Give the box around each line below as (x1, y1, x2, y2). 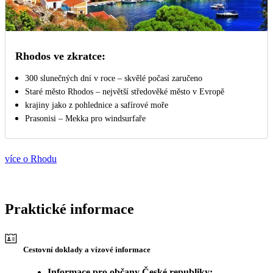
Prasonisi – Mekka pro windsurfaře (25, 113, 146, 123)
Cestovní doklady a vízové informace (23, 245, 151, 255)
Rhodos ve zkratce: (15, 49, 105, 62)
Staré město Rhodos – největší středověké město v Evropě (25, 87, 224, 96)
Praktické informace (5, 200, 134, 217)
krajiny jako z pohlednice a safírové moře (25, 100, 168, 110)
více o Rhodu (5, 153, 57, 164)
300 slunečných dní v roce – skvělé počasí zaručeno (25, 73, 202, 83)
